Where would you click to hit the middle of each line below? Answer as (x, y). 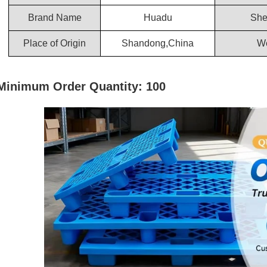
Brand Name (55, 18)
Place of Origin (55, 43)
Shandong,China (158, 43)
